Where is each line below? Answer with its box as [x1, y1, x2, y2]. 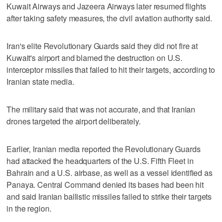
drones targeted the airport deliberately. [6, 115, 141, 127]
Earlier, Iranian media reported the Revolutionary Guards [6, 143, 201, 155]
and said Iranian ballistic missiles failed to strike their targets [6, 190, 212, 202]
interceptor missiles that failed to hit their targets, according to [6, 63, 215, 75]
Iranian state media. [6, 75, 74, 87]
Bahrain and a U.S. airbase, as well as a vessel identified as [6, 166, 213, 178]
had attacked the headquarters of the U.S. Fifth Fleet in [6, 155, 194, 166]
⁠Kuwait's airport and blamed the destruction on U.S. [6, 52, 183, 63]
